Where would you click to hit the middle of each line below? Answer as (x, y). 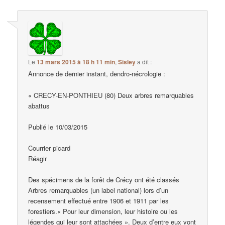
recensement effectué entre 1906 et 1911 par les (99, 200)
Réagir (38, 158)
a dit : (145, 62)
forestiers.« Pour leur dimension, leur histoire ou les (103, 211)
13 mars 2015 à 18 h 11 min (76, 62)
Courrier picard (49, 148)
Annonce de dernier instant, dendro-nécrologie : (97, 74)
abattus (39, 105)
